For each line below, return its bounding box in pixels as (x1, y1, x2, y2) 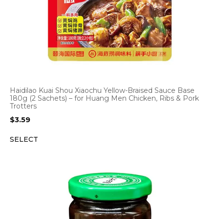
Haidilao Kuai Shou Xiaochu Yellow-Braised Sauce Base (10, 86, 195, 95)
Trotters (10, 102, 37, 110)
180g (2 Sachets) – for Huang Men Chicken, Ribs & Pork (10, 94, 199, 103)
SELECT (10, 135, 38, 144)
